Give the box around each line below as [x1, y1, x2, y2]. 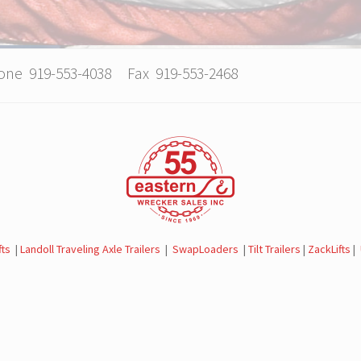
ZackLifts [308, 241, 351, 256]
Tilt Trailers [248, 241, 301, 256]
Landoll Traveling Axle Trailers [20, 241, 161, 256]
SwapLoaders [172, 241, 239, 256]
